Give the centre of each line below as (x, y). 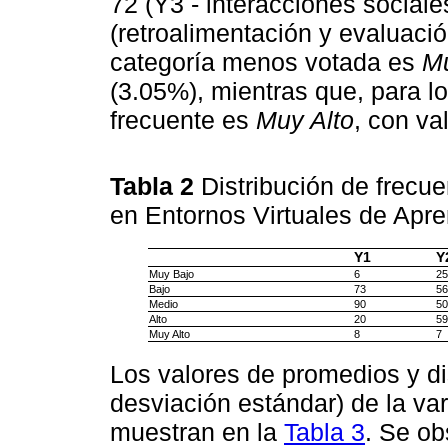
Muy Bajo (171, 273)
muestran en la (197, 431)
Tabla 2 (155, 185)
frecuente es (183, 120)
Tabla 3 (324, 431)
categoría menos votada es (266, 62)
